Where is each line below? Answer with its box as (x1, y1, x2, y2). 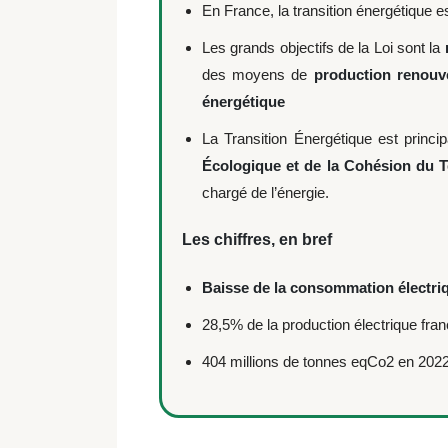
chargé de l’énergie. (202, 184, 333, 201)
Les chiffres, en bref (182, 231, 340, 248)
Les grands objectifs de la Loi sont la (202, 39, 445, 56)
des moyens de (202, 66, 314, 83)
